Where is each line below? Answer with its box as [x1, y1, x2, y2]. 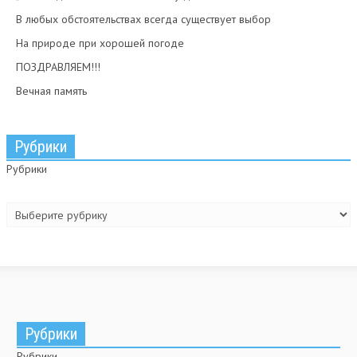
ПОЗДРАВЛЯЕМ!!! [16, 60, 100, 74]
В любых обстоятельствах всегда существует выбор [16, 12, 271, 26]
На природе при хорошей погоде [16, 36, 184, 50]
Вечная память [16, 84, 87, 98]
